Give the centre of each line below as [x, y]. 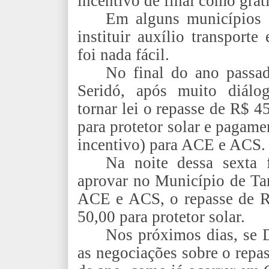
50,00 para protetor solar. [161, 217]
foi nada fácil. [123, 55]
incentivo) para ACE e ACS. [171, 145]
